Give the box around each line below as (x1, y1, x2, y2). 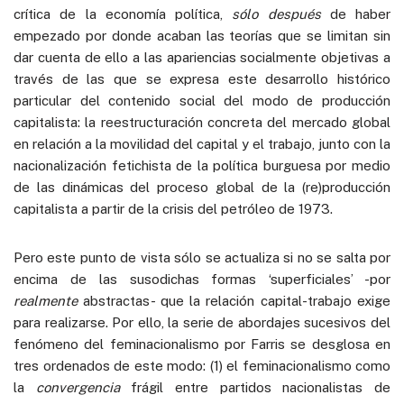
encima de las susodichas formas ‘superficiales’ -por (14, 271, 390, 287)
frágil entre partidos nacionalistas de (119, 379, 391, 395)
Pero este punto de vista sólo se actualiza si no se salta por (14, 249, 390, 265)
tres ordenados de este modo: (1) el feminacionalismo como (14, 357, 390, 373)
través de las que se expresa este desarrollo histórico (14, 70, 390, 87)
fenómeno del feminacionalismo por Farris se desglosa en (14, 335, 390, 352)
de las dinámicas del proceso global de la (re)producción (14, 179, 390, 195)
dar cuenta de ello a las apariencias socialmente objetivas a (14, 49, 390, 65)
